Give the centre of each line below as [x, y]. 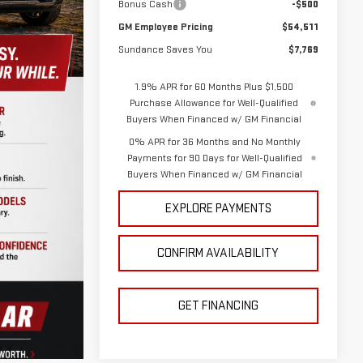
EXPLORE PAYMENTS [218, 209]
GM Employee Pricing [165, 27]
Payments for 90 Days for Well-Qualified [214, 158]
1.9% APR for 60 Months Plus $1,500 [214, 87]
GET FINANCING [218, 306]
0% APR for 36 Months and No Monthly [214, 142]
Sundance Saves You [165, 50]
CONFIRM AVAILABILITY [218, 254]
